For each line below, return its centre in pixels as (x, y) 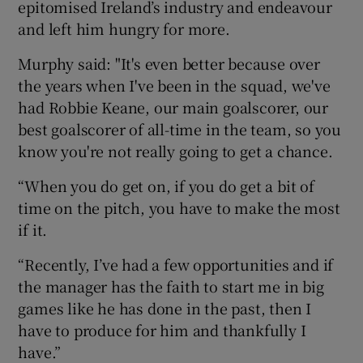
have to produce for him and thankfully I (162, 329)
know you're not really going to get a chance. (175, 150)
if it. (33, 229)
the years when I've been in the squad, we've (174, 85)
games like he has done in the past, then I (165, 307)
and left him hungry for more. (124, 28)
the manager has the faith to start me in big (171, 286)
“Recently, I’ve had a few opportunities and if (176, 264)
